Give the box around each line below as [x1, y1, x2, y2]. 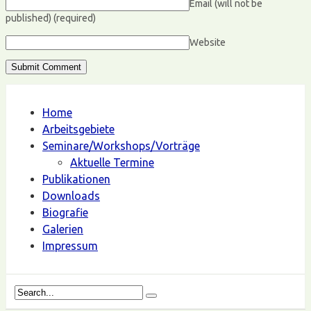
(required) [53, 12, 96, 24]
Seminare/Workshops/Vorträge [42, 140, 200, 153]
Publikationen [42, 173, 110, 186]
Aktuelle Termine [70, 156, 154, 169]
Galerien [42, 223, 83, 236]
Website [190, 37, 226, 49]
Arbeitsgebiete [42, 123, 115, 136]
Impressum [42, 239, 98, 253]
